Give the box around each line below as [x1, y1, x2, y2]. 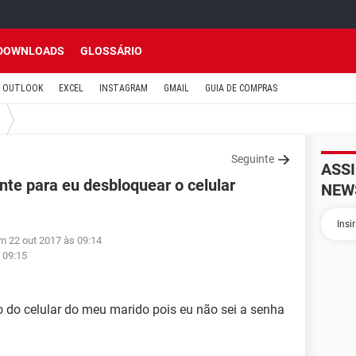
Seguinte [231, 153, 274, 165]
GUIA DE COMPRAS [205, 83, 277, 94]
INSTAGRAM [99, 83, 148, 94]
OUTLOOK [2, 83, 43, 94]
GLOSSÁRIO [80, 44, 142, 57]
